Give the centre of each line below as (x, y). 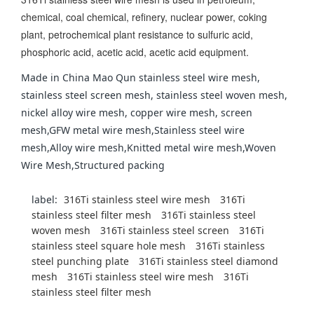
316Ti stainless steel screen (165, 231)
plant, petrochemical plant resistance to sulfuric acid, (137, 35)
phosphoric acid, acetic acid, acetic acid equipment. (135, 52)
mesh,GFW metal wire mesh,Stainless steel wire (133, 130)
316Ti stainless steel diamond (209, 261)
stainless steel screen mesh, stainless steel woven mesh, (154, 95)
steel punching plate (80, 261)
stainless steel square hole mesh (109, 246)
